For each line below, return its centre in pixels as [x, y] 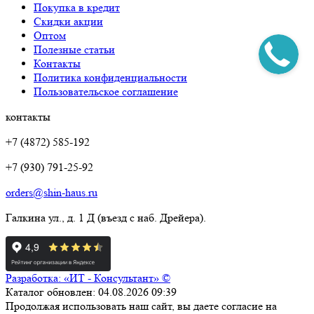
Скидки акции [68, 21]
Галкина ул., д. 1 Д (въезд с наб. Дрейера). [106, 217]
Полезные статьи [74, 49]
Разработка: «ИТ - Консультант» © [88, 278]
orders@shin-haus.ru [52, 192]
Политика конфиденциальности [110, 77]
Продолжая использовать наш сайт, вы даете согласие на [141, 306]
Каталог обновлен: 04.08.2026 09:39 [91, 292]
